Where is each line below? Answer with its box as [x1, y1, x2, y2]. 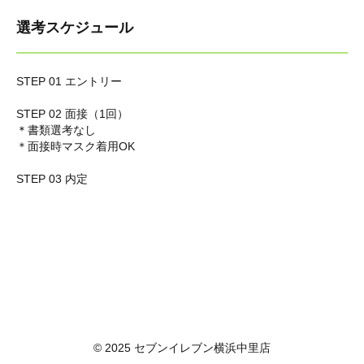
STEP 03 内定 [16, 172, 88, 185]
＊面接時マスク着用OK [16, 140, 135, 153]
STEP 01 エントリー [16, 75, 122, 88]
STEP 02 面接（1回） [16, 107, 128, 120]
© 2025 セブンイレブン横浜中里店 [93, 341, 271, 354]
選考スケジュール [16, 19, 133, 36]
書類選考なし [28, 123, 96, 136]
